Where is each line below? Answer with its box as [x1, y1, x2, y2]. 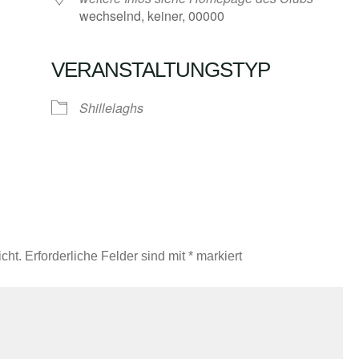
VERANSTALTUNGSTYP [51, 57, 270, 82]
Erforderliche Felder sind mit [25, 249, 188, 264]
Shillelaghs [79, 98, 143, 117]
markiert [193, 249, 242, 264]
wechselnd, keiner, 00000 [79, 6, 224, 25]
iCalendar [212, 87, 268, 107]
